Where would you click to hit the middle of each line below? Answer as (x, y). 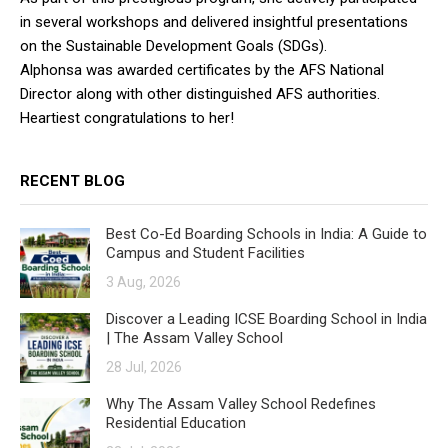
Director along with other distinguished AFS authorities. (200, 94)
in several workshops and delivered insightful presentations (214, 22)
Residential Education (176, 423)
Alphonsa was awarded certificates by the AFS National (202, 70)
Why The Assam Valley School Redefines (241, 404)
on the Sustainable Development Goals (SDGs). (173, 46)
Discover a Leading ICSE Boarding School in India (266, 319)
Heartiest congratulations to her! (127, 118)
